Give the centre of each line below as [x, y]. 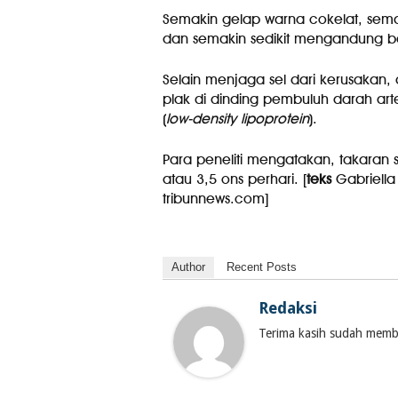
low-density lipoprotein [237, 119]
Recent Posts [261, 267]
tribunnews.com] [215, 199]
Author [188, 267]
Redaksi [287, 308]
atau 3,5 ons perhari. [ [234, 179]
